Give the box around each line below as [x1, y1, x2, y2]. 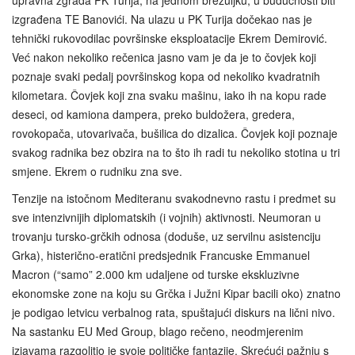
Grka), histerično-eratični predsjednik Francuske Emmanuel [12, 246, 310, 263]
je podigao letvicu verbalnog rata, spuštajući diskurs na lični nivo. [12, 303, 335, 320]
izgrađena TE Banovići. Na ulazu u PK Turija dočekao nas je [12, 10, 312, 27]
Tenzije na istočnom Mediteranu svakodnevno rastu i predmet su [12, 189, 336, 206]
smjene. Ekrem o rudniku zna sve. [12, 162, 182, 179]
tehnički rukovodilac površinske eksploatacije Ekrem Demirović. [12, 29, 327, 46]
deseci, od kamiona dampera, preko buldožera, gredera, [12, 105, 295, 122]
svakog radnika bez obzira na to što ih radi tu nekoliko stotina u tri [12, 143, 340, 160]
